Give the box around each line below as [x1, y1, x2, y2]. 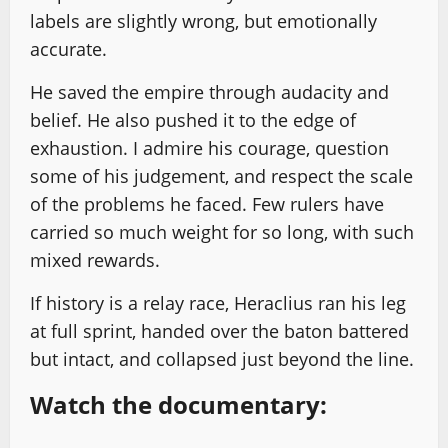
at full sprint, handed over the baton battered [30, 318, 409, 343]
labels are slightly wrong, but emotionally [30, 8, 377, 33]
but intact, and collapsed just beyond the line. [30, 346, 414, 371]
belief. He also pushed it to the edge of [30, 107, 356, 132]
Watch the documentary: [30, 387, 327, 421]
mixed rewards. [30, 247, 160, 272]
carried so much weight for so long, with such [30, 219, 414, 244]
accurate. [30, 36, 107, 61]
